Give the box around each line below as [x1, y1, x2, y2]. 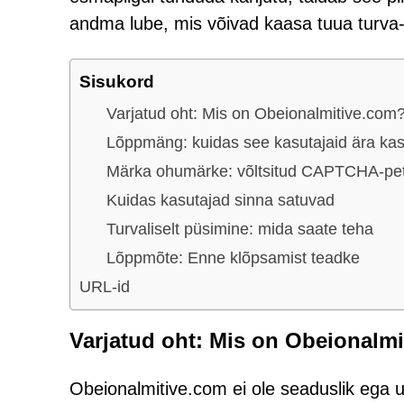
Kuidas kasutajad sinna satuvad [106, 190, 335, 209]
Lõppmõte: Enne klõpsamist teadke [106, 248, 360, 267]
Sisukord [79, 71, 154, 91]
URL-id [79, 277, 130, 296]
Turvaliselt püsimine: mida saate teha [106, 219, 373, 238]
